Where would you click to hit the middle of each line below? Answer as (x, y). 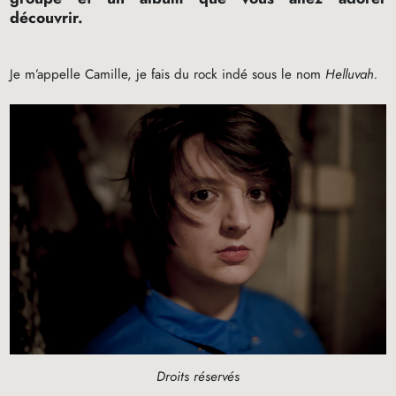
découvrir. (47, 17)
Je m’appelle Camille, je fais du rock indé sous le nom (168, 74)
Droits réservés (198, 377)
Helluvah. (352, 74)
